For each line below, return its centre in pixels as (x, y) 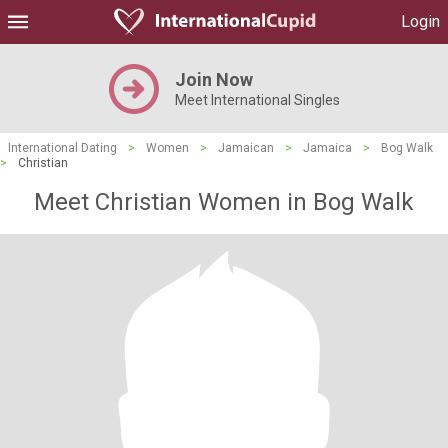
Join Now (213, 79)
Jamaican (246, 148)
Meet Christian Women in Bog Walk (224, 202)
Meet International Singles (257, 100)
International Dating (62, 148)
